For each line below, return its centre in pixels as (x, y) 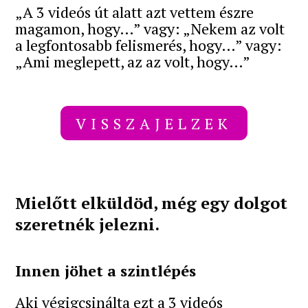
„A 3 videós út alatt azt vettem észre (135, 12)
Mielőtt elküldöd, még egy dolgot (152, 203)
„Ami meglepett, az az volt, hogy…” (133, 61)
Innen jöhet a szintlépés (106, 271)
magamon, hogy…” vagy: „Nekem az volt (150, 28)
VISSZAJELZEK (154, 123)
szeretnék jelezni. (88, 224)
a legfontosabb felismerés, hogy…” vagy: (149, 45)
